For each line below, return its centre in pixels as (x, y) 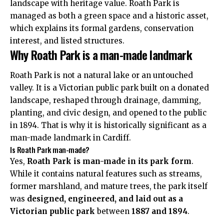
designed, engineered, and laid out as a (105, 199)
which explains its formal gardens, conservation (102, 28)
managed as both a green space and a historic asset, (109, 15)
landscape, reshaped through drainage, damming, (105, 100)
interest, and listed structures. (67, 40)
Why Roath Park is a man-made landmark (101, 54)
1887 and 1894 (159, 211)
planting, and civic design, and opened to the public (108, 113)
